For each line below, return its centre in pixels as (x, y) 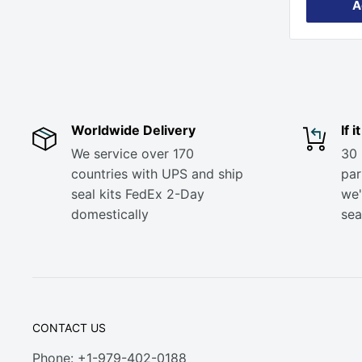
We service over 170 (133, 154)
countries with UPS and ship (157, 174)
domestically (112, 214)
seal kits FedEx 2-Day (138, 194)
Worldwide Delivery (133, 130)
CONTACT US (69, 328)
